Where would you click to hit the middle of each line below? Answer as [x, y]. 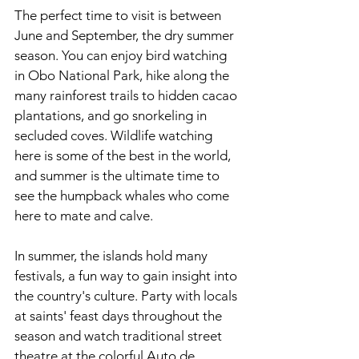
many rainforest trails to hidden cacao [127, 95]
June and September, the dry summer [126, 35]
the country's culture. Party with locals [127, 296]
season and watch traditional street [120, 336]
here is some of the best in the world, [124, 155]
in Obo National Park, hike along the [123, 75]
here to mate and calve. [84, 216]
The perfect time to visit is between [119, 15]
